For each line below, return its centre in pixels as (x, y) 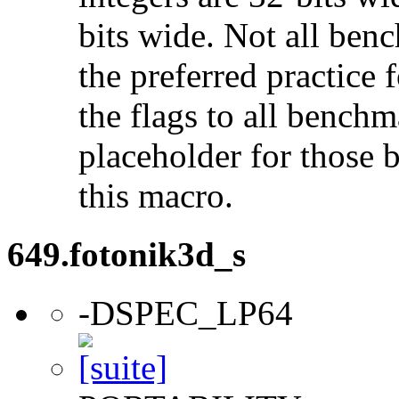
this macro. (156, 195)
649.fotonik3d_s (126, 255)
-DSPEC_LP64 (186, 313)
